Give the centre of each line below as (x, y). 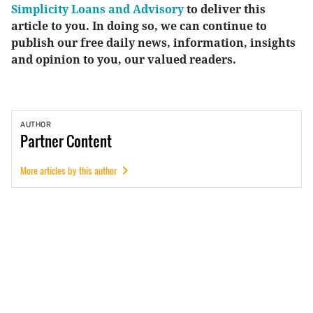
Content (89, 141)
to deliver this (225, 10)
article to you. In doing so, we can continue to (139, 27)
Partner (42, 141)
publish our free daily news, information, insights (153, 43)
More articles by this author (68, 170)
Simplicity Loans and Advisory (97, 10)
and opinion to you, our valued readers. (124, 60)
